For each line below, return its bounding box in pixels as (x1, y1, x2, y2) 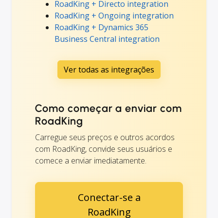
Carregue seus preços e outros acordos (35, 131, 175, 143)
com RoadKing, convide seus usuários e (35, 143, 172, 154)
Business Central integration (54, 33, 160, 44)
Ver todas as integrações (64, 64, 154, 75)
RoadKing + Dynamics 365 (54, 21, 148, 33)
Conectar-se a (77, 190, 141, 204)
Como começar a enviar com (35, 101, 182, 115)
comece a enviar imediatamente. (35, 155, 146, 166)
